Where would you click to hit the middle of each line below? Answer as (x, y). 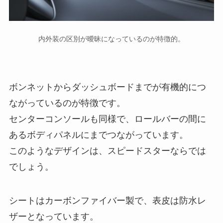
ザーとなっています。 (54, 217)
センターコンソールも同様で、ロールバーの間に (107, 119)
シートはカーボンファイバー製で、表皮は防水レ (107, 201)
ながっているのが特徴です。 (67, 103)
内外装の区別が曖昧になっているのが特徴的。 (111, 39)
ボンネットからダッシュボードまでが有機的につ (107, 87)
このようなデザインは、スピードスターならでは (107, 151)
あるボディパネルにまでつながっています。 (98, 135)
